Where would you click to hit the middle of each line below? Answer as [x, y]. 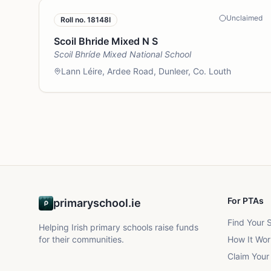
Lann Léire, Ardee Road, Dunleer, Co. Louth [146, 71]
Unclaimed [244, 18]
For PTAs [246, 201]
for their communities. [81, 239]
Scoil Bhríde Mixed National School [122, 54]
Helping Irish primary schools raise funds [119, 227]
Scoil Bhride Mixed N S [106, 41]
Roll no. [74, 20]
